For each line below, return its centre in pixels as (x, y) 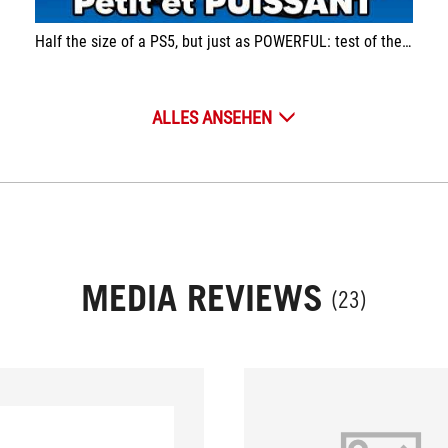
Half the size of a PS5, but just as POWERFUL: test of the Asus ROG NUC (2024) (218, 41)
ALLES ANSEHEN (212, 117)
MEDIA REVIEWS (202, 297)
